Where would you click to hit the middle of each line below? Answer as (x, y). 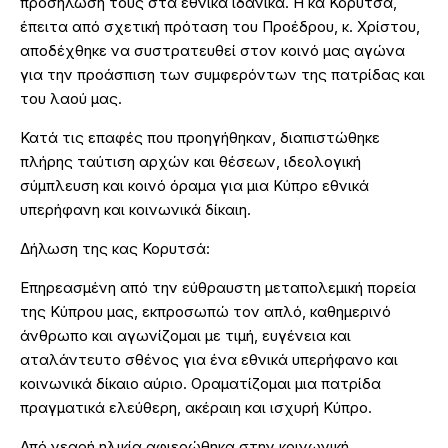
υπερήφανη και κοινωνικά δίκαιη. (135, 210)
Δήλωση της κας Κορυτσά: (115, 249)
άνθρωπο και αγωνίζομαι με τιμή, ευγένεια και (185, 336)
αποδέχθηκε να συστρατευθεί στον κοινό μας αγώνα (212, 51)
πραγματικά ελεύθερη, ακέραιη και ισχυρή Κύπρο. (196, 408)
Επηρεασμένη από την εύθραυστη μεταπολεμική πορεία (218, 288)
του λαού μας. (71, 99)
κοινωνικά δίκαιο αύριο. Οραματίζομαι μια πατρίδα (200, 384)
